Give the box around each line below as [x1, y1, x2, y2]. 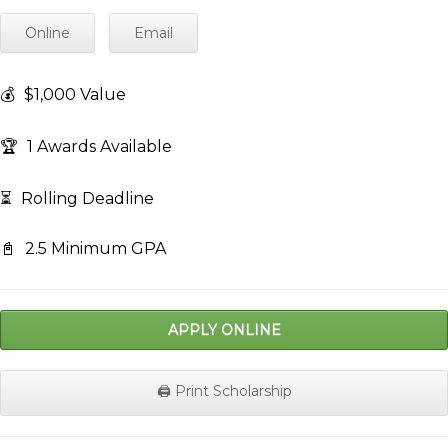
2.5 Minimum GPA [21, 239, 166, 259]
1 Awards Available [23, 137, 172, 157]
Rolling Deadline [17, 189, 154, 209]
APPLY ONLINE [167, 321, 281, 340]
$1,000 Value [20, 85, 126, 105]
